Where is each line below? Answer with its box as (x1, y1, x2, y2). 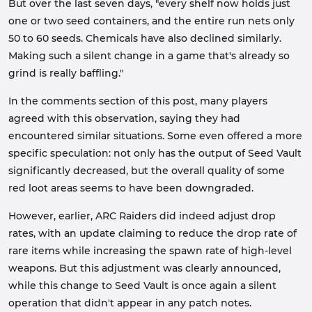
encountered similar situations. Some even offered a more (8, 130, 302, 142)
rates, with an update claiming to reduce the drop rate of (8, 227, 297, 240)
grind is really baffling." (8, 67, 123, 79)
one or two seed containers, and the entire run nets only (8, 15, 295, 27)
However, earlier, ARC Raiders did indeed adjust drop (8, 210, 276, 222)
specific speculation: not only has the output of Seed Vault (8, 147, 302, 159)
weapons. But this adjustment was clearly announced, (8, 262, 281, 274)
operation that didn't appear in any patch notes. (8, 297, 251, 309)
